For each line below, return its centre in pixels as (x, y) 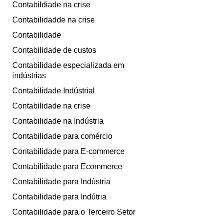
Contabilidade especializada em (68, 66)
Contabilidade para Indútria (59, 197)
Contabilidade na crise (51, 106)
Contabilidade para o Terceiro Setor (74, 212)
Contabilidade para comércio (62, 136)
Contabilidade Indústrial (54, 91)
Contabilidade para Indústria (61, 182)
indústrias (29, 76)
